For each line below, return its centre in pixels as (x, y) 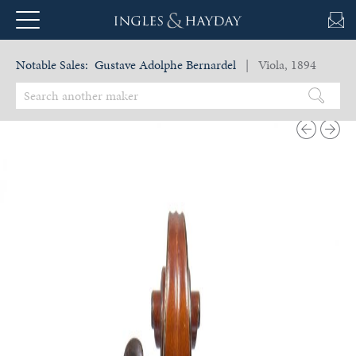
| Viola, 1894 (278, 65)
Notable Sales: (52, 65)
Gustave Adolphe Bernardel (165, 65)
